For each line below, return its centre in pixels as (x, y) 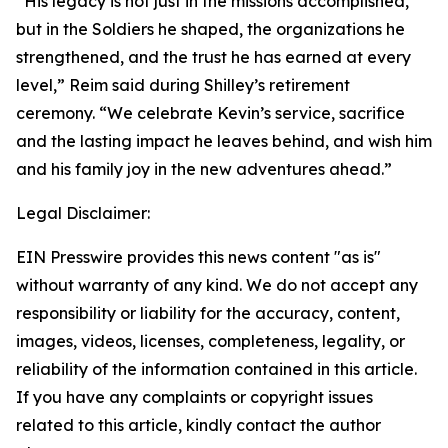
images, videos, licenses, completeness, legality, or (210, 341)
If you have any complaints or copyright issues (194, 397)
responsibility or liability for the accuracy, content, (208, 313)
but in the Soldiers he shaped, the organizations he (210, 29)
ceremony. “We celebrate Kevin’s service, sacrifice (210, 113)
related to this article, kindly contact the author (198, 425)
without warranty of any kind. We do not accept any (217, 285)
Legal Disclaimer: (83, 213)
